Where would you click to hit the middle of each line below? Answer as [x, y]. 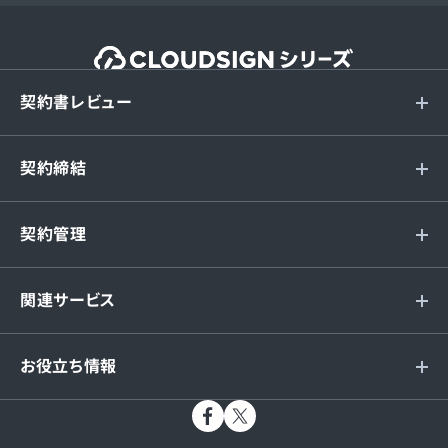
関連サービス [68, 300]
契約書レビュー [76, 102]
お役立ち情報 [68, 366]
